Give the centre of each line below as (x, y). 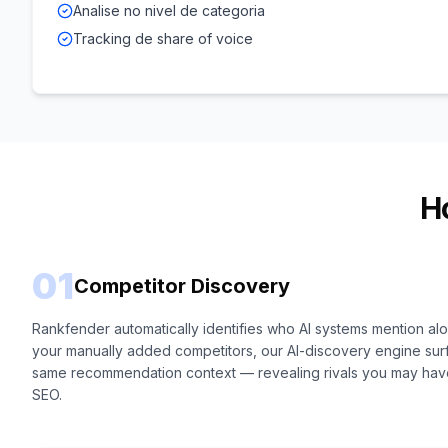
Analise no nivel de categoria (169, 10)
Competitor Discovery (182, 286)
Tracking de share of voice (163, 38)
